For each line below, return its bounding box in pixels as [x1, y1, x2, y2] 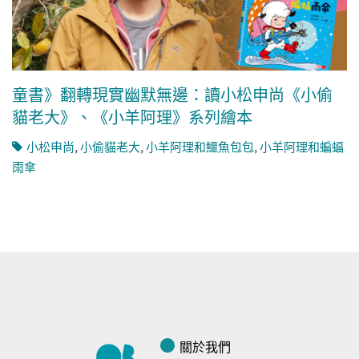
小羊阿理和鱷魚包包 [146, 138, 254, 155]
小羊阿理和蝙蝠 [260, 138, 344, 155]
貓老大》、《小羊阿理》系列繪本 [12, 105, 252, 129]
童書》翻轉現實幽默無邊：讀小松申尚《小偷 [12, 83, 333, 107]
